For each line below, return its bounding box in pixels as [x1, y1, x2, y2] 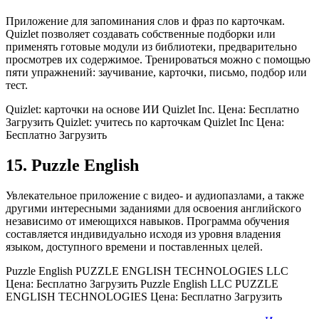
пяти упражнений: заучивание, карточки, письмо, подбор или [6, 66, 307, 79]
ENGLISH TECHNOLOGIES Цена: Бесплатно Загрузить [6, 291, 282, 303]
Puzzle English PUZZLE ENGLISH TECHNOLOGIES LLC [6, 265, 288, 277]
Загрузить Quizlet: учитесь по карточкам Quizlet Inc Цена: [6, 116, 284, 129]
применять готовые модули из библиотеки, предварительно [6, 41, 297, 53]
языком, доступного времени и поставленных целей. [6, 241, 263, 253]
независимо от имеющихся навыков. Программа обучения [6, 215, 289, 227]
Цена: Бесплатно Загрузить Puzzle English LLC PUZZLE [6, 278, 278, 290]
